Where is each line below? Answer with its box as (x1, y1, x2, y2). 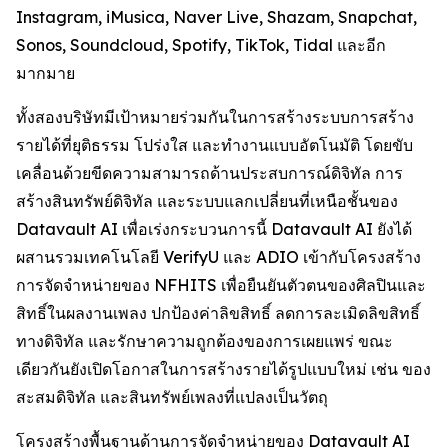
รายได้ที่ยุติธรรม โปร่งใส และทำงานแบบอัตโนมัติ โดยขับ (16, 135, 413, 155)
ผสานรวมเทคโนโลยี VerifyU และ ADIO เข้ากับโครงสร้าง (16, 247, 421, 267)
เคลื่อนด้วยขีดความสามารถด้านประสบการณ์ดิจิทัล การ (16, 163, 403, 183)
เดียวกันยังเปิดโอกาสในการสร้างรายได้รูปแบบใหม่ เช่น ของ (16, 359, 431, 379)
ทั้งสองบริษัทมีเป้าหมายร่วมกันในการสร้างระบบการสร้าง (16, 107, 414, 127)
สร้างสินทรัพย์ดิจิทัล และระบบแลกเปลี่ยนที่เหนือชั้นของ (16, 191, 398, 211)
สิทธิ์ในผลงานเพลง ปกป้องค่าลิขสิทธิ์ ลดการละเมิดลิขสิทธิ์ (16, 303, 420, 323)
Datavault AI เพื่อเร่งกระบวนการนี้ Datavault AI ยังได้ (16, 219, 412, 239)
